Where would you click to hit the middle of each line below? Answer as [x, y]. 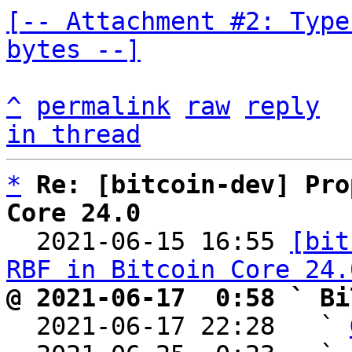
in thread [73, 134]
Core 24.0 [73, 213]
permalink [103, 106]
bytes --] [73, 49]
